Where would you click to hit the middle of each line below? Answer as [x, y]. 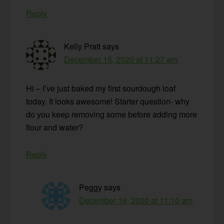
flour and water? [55, 127]
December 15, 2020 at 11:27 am [121, 59]
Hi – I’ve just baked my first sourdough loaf [101, 88]
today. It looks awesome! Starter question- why [108, 101]
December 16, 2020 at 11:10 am [136, 200]
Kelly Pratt [82, 46]
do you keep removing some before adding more [112, 114]
